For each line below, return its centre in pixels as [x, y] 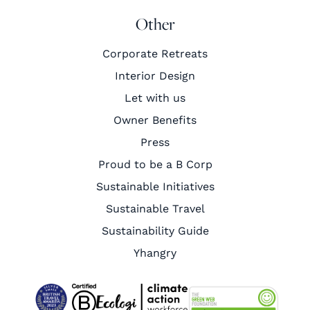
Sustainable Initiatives [155, 187]
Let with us [155, 98]
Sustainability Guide [155, 231]
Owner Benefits [155, 120]
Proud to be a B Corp [155, 165]
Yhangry [155, 253]
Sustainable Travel [155, 209]
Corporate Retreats [155, 54]
